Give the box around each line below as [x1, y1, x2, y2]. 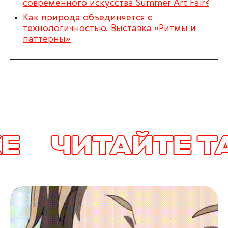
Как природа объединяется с [23, 13, 152, 22]
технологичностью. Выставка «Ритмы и [23, 23, 196, 33]
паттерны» [23, 34, 71, 44]
